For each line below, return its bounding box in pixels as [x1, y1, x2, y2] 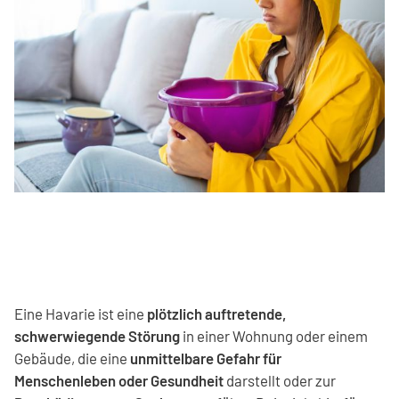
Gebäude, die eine [14, 348, 130, 367]
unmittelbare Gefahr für [130, 348, 281, 367]
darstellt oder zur [224, 370, 336, 389]
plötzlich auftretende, [147, 304, 286, 322]
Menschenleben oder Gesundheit [14, 370, 224, 389]
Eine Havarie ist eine [14, 304, 147, 322]
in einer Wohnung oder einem [180, 326, 368, 345]
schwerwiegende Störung [14, 326, 180, 345]
